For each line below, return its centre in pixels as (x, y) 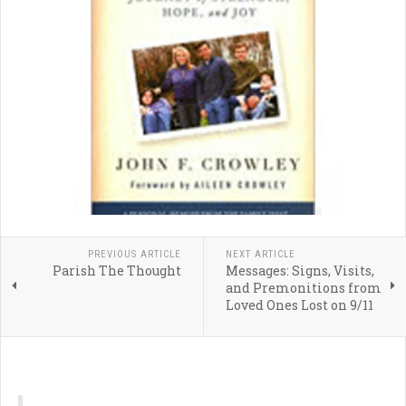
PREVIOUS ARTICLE (134, 254)
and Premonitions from (303, 288)
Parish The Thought (116, 271)
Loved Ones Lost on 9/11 (299, 305)
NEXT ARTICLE (260, 254)
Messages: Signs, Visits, (300, 271)
